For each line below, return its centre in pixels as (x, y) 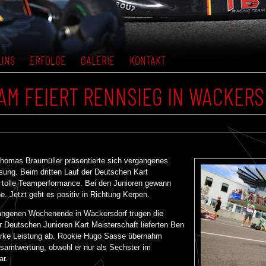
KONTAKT (148, 60)
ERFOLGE (48, 60)
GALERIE (98, 60)
